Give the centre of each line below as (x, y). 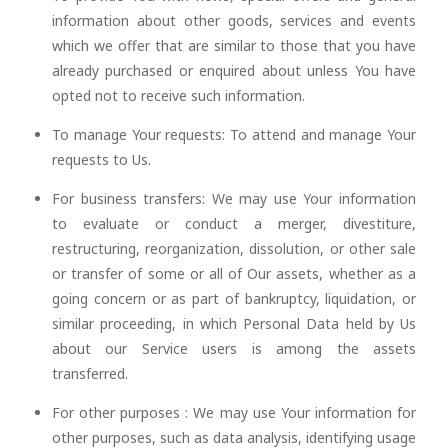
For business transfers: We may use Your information (234, 198)
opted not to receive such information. (178, 95)
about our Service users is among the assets (234, 348)
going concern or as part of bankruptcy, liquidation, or (234, 298)
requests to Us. (101, 159)
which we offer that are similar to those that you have (234, 45)
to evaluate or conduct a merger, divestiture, (234, 223)
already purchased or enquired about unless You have (234, 70)
